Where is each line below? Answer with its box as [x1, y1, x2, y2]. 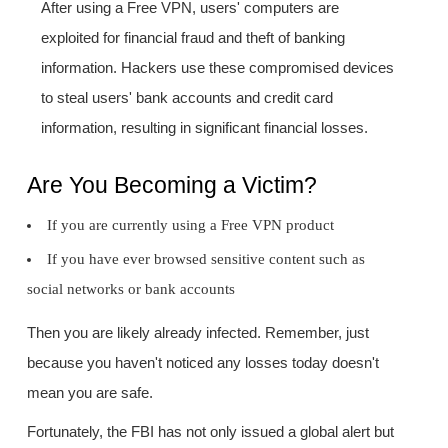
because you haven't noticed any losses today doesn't [27, 353, 380, 371]
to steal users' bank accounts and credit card [41, 89, 334, 107]
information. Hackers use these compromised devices [41, 59, 395, 77]
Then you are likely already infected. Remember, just [27, 323, 370, 341]
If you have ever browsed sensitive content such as [47, 250, 366, 267]
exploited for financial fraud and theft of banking [41, 29, 346, 47]
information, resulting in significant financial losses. [41, 119, 369, 137]
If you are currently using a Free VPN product [47, 216, 335, 233]
